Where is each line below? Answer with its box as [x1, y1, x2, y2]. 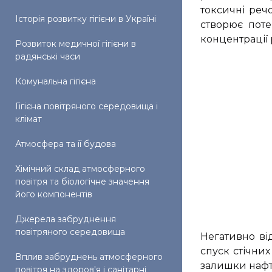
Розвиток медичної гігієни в [15, 38, 136, 49]
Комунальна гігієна [15, 76, 96, 87]
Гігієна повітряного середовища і [15, 101, 158, 112]
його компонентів [15, 189, 92, 200]
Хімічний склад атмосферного [15, 163, 145, 174]
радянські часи [15, 51, 80, 62]
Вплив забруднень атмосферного [15, 251, 163, 262]
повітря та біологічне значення [15, 176, 149, 187]
